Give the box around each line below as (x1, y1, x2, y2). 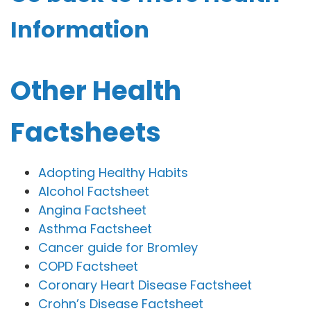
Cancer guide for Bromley (38, 238, 198, 256)
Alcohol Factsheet (38, 182, 149, 200)
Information (10, 13, 149, 45)
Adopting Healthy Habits (38, 163, 188, 181)
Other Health (10, 72, 181, 110)
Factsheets (10, 114, 161, 151)
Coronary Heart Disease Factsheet (38, 276, 252, 294)
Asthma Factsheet (38, 219, 152, 237)
